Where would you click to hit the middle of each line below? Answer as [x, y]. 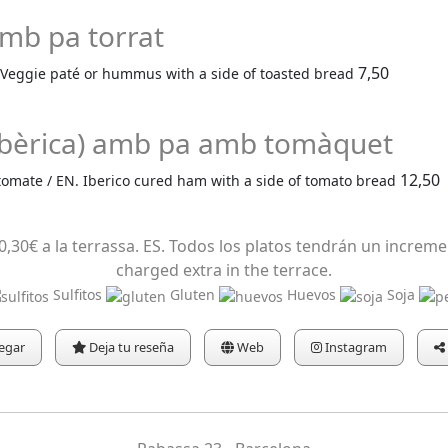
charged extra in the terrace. [224, 269]
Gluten [192, 294]
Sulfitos [77, 294]
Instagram [354, 347]
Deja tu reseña [130, 347]
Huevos [311, 294]
